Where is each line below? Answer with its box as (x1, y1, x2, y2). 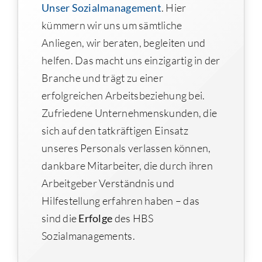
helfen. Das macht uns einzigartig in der (41, 53, 220, 67)
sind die (41, 211, 79, 225)
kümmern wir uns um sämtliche (41, 18, 182, 32)
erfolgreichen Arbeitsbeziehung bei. (41, 88, 205, 102)
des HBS (112, 211, 154, 225)
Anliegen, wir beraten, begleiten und (41, 36, 206, 49)
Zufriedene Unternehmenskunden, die (41, 106, 218, 119)
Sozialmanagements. (41, 229, 135, 242)
